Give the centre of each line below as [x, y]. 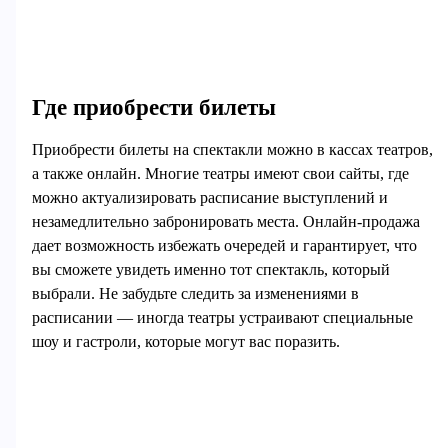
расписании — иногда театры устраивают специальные [222, 318]
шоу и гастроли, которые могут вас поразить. [185, 342]
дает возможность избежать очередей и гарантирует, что [224, 246]
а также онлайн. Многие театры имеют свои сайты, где [220, 174]
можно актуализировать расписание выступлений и [209, 198]
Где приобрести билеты [153, 106]
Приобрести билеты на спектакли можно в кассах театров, [232, 150]
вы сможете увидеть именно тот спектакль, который [210, 270]
